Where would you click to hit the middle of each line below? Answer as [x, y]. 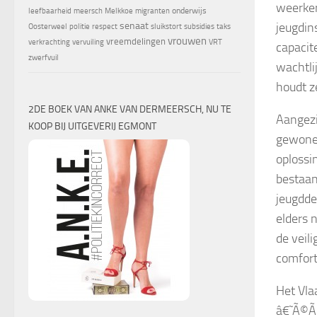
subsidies [199, 27]
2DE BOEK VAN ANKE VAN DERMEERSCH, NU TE [130, 110]
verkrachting [49, 42]
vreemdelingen [136, 42]
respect [105, 27]
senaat [134, 26]
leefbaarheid [50, 11]
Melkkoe [119, 11]
